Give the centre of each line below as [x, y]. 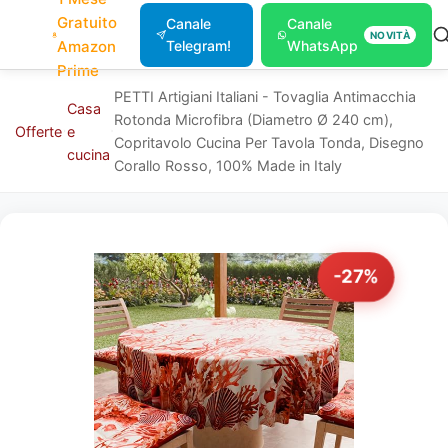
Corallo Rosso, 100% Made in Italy [228, 165]
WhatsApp [323, 45]
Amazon [87, 46]
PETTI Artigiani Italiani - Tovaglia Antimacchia [265, 96]
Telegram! [198, 45]
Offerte [38, 131]
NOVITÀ [390, 35]
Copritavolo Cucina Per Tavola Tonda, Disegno [269, 142]
